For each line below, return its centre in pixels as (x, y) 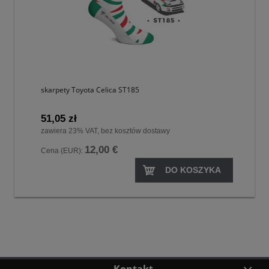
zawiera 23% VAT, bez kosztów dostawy (105, 131)
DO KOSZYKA (193, 170)
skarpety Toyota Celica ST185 (90, 89)
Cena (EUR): (63, 150)
